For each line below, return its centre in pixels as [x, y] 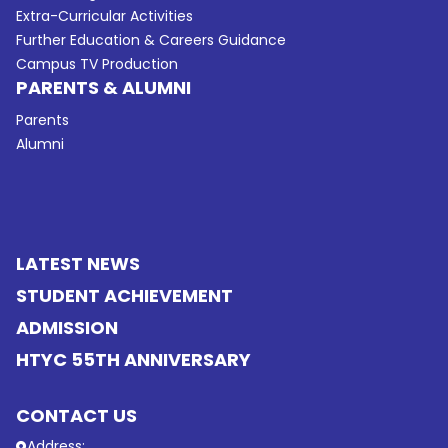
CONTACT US [77, 415]
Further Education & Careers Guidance [151, 39]
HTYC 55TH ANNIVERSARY [134, 359]
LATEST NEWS [78, 263]
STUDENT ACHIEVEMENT [125, 295]
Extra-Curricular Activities [105, 15]
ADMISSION [67, 327]
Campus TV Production [97, 63]
